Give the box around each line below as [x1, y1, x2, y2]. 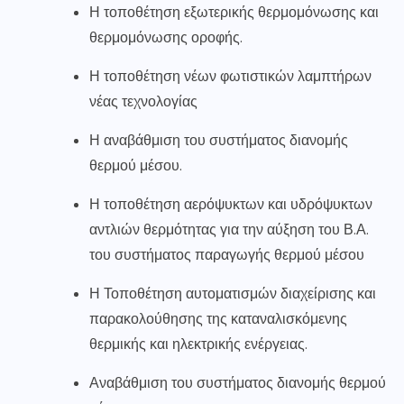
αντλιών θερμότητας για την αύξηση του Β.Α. [89, 220, 369, 240]
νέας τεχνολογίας [89, 92, 197, 112]
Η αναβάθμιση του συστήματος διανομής [89, 131, 348, 151]
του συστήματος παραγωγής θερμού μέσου [89, 245, 364, 265]
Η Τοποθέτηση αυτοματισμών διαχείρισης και [89, 284, 376, 304]
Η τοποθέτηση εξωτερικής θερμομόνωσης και [89, 3, 379, 23]
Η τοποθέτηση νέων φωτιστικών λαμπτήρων [89, 67, 372, 87]
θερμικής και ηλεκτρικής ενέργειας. [89, 335, 308, 354]
